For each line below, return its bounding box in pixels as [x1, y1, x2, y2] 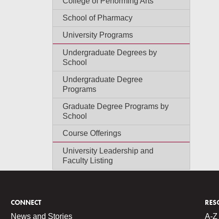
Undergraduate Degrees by [63, 48, 157, 57]
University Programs [63, 31, 133, 39]
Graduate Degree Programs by [63, 102, 169, 110]
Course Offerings [63, 129, 121, 137]
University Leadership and [63, 147, 153, 155]
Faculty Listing [63, 156, 113, 165]
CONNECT [11, 198, 41, 207]
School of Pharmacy [63, 14, 132, 22]
